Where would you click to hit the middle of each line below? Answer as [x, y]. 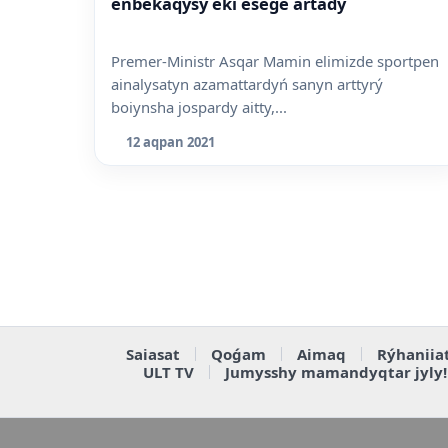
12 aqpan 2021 [170, 142]
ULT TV [168, 372]
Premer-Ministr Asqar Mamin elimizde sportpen [275, 60]
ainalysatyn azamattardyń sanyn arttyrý [247, 83]
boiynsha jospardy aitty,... [199, 106]
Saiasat [153, 354]
